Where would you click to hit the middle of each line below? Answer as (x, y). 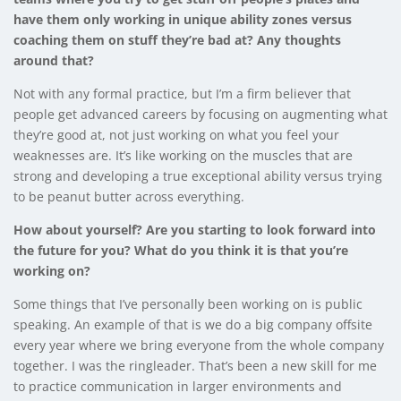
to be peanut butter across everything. (129, 196)
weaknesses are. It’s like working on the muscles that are (183, 155)
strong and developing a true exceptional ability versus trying (198, 175)
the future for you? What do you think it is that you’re (181, 250)
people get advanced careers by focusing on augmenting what (200, 114)
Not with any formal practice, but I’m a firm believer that (182, 93)
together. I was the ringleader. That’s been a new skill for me (195, 365)
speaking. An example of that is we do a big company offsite (193, 324)
